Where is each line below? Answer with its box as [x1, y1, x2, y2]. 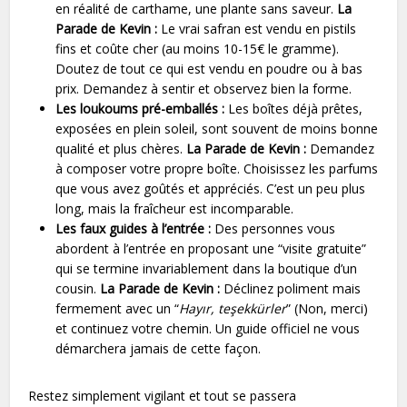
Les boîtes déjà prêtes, [224, 99, 363, 117]
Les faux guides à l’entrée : [55, 219, 212, 237]
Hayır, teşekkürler [179, 299, 287, 317]
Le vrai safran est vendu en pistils [157, 19, 357, 37]
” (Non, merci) [286, 299, 369, 317]
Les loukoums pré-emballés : [55, 99, 225, 117]
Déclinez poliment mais [220, 279, 362, 297]
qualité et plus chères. [55, 139, 187, 157]
